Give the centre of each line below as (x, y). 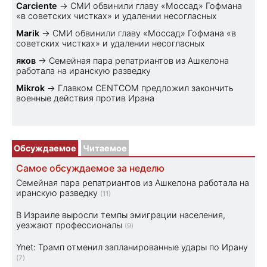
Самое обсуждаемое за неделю (90, 168)
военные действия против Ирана (85, 98)
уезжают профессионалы (69, 225)
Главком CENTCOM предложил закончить (146, 88)
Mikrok (30, 88)
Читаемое (105, 148)
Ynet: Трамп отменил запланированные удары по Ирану (132, 247)
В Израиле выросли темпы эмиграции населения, (121, 215)
